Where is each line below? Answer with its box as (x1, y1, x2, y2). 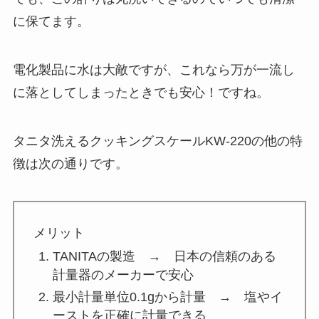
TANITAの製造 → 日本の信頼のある (52, 249, 276, 264)
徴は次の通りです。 (12, 157, 128, 172)
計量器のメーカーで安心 (52, 268, 194, 283)
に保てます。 (12, 14, 90, 29)
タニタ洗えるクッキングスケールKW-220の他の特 (12, 134, 303, 149)
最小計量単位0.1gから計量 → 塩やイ (52, 289, 283, 304)
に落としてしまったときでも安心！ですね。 (12, 85, 269, 100)
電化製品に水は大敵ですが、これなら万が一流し (12, 63, 295, 78)
